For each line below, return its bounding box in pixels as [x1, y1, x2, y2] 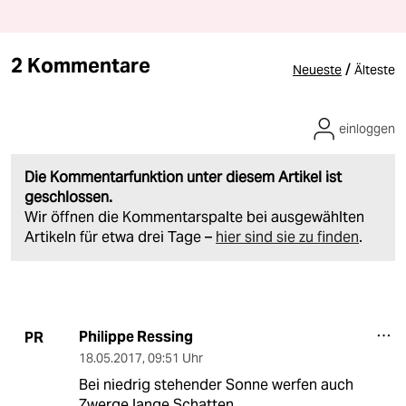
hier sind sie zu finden [216, 227, 359, 247]
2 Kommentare [11, 53, 150, 79]
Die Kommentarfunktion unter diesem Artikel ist [24, 168, 342, 188]
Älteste [354, 62, 395, 79]
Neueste [293, 62, 342, 79]
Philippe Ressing [78, 327, 193, 347]
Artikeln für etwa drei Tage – [24, 227, 216, 247]
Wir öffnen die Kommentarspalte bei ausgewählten [24, 208, 364, 227]
